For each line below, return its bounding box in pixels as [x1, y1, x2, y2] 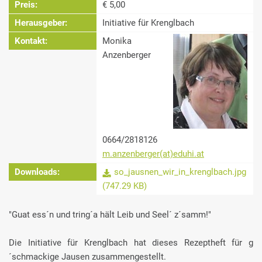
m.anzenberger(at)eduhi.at [102, 149, 204, 159]
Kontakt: [15, 36, 47, 46]
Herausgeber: [15, 18, 67, 28]
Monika [102, 36, 132, 46]
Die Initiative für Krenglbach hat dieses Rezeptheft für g [9, 237, 253, 248]
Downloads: [15, 167, 60, 177]
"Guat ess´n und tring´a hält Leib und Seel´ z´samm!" [9, 209, 211, 220]
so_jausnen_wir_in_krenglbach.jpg [114, 167, 246, 177]
